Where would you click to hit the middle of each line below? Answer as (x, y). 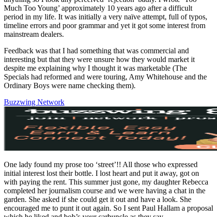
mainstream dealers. (34, 34)
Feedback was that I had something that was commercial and (96, 50)
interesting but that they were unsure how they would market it (99, 59)
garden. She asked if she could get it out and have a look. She (98, 199)
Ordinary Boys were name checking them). (70, 85)
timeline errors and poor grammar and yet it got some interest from (105, 25)
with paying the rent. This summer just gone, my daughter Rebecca (106, 182)
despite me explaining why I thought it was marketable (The (95, 68)
